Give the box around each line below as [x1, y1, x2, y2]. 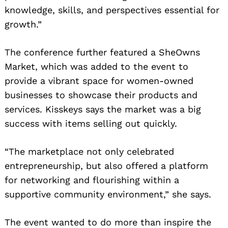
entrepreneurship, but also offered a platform [5, 160, 208, 172]
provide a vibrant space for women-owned [5, 75, 193, 87]
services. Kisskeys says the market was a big [5, 104, 201, 115]
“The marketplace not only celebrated [5, 146, 174, 157]
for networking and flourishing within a [5, 175, 179, 186]
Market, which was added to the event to [5, 61, 188, 72]
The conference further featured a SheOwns [5, 47, 200, 58]
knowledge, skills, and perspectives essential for [5, 5, 219, 16]
